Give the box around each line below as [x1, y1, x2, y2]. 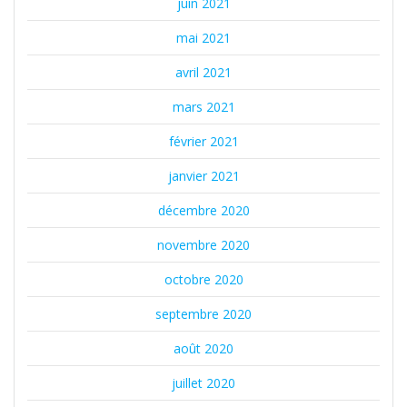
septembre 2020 [155, 305, 252, 323]
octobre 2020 [164, 271, 243, 289]
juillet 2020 [172, 374, 235, 392]
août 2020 [174, 340, 233, 358]
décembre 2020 [157, 202, 250, 220]
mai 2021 [176, 29, 231, 47]
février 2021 [168, 133, 239, 151]
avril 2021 [175, 64, 232, 82]
